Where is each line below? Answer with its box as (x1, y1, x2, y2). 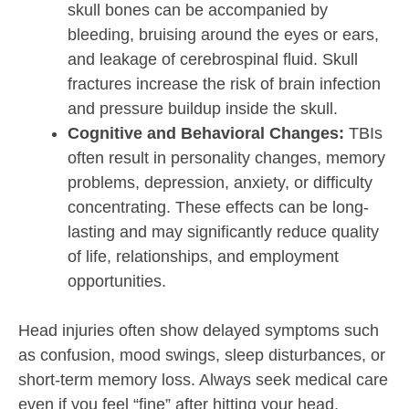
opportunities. (68, 272, 166, 291)
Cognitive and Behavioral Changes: (68, 124, 344, 143)
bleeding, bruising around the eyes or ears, (68, 26, 379, 45)
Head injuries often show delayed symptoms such (18, 321, 379, 341)
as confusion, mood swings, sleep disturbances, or (18, 346, 385, 365)
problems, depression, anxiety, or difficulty (68, 173, 372, 193)
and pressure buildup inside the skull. (68, 100, 338, 119)
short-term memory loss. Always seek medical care (18, 371, 388, 390)
